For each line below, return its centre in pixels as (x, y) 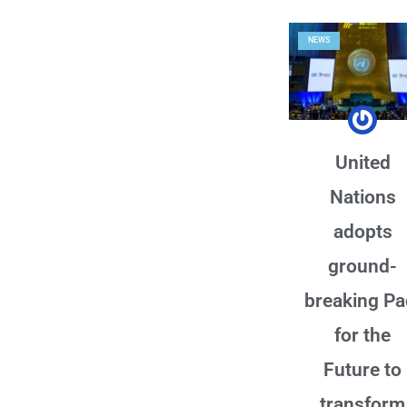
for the (362, 335)
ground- (362, 266)
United (362, 162)
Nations (362, 197)
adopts (362, 231)
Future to (362, 369)
